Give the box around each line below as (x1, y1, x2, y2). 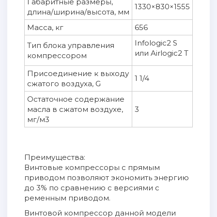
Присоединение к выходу (27, 69, 129, 78)
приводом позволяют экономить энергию (24, 173, 189, 182)
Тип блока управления (27, 41, 114, 50)
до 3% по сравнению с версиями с (24, 183, 159, 192)
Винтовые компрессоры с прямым (24, 163, 160, 172)
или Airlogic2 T (135, 48, 188, 58)
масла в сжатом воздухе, (27, 105, 123, 114)
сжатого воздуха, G (27, 79, 101, 88)
